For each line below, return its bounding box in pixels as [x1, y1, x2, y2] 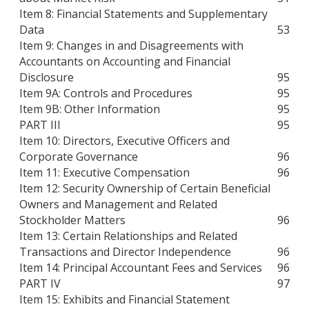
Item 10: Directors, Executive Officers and [19, 133, 230, 149]
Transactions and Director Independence [19, 244, 231, 260]
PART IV [19, 276, 61, 292]
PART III [19, 117, 61, 133]
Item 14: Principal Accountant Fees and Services [19, 260, 262, 276]
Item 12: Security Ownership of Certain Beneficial [19, 181, 270, 197]
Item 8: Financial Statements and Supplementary [19, 6, 268, 22]
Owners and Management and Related [19, 197, 217, 212]
